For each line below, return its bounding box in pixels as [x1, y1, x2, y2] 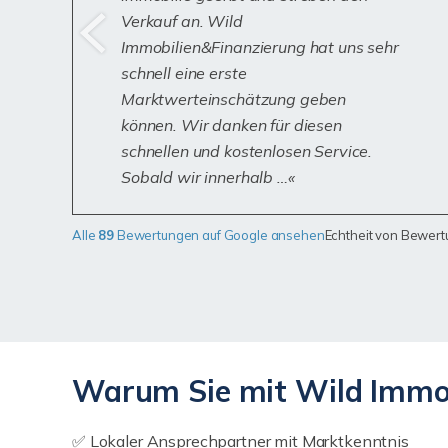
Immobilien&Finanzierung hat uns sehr [121, 37, 399, 57]
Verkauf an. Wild [121, 11, 243, 31]
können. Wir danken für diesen [121, 115, 342, 135]
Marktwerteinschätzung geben [121, 89, 347, 109]
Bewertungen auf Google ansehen [114, 227, 325, 243]
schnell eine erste [121, 63, 247, 83]
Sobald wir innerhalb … [121, 167, 288, 187]
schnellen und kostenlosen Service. [121, 141, 373, 161]
